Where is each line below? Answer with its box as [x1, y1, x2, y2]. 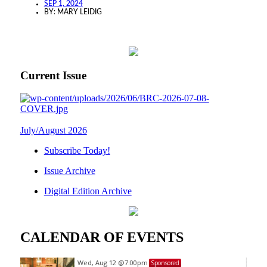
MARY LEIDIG [57, 8, 102, 15]
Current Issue [20, 69, 86, 82]
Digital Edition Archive [44, 186, 132, 197]
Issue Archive [44, 166, 95, 176]
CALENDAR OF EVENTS [20, 229, 184, 246]
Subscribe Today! [44, 145, 110, 156]
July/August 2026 [20, 125, 87, 136]
